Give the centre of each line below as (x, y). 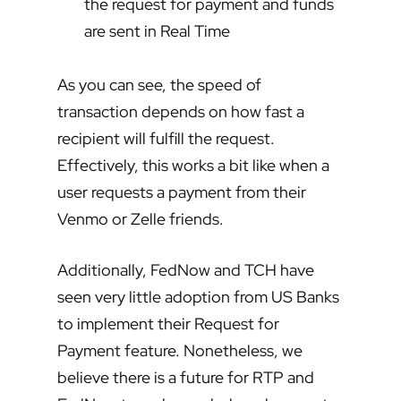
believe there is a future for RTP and (186, 378)
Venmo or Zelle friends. (141, 219)
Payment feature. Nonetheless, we (180, 351)
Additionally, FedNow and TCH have (186, 270)
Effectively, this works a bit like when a (193, 166)
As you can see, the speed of (159, 85)
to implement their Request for (168, 324)
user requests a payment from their (182, 192)
